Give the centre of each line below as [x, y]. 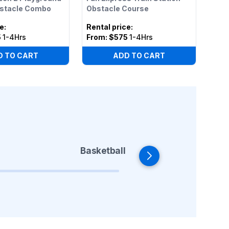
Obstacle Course [117, 8]
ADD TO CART [139, 55]
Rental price [108, 27]
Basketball [103, 151]
